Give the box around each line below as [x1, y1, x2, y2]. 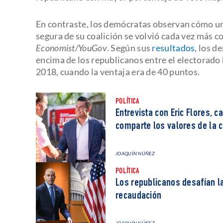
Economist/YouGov [36, 42, 107, 53]
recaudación [115, 190, 162, 202]
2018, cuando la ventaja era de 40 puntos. [36, 66, 200, 77]
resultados [150, 42, 195, 53]
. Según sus [107, 42, 151, 53]
